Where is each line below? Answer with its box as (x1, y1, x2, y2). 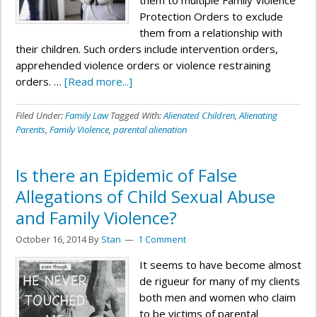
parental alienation (113, 123, 187, 136)
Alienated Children (163, 109, 235, 122)
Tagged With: (110, 109, 163, 122)
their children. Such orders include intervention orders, (16, 42, 278, 56)
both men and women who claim (139, 290, 296, 304)
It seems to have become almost (139, 258, 301, 272)
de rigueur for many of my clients (139, 274, 300, 288)
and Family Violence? (16, 206, 177, 229)
